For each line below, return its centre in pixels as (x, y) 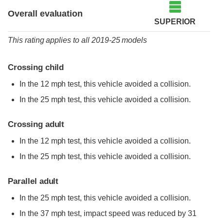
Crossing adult (36, 125)
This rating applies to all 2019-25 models (78, 40)
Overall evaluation (45, 14)
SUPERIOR (175, 22)
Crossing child (36, 68)
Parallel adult (33, 182)
